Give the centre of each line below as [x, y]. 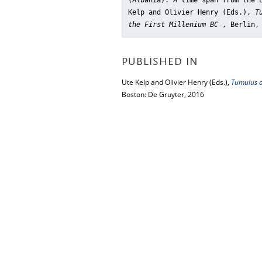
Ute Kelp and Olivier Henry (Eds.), [176, 82]
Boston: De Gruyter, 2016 [163, 94]
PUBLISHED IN [160, 63]
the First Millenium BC [175, 25]
